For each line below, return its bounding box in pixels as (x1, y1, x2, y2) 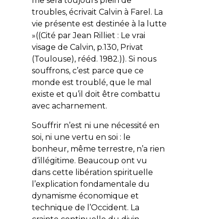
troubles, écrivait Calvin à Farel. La (31, 7, 163, 17)
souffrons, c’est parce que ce (31, 66, 144, 75)
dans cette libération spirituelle (31, 167, 153, 177)
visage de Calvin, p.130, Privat (31, 42, 143, 52)
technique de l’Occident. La (31, 202, 139, 212)
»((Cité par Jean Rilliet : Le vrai (31, 30, 145, 40)
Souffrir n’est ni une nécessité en (31, 120, 159, 130)
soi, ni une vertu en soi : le (31, 132, 131, 142)
